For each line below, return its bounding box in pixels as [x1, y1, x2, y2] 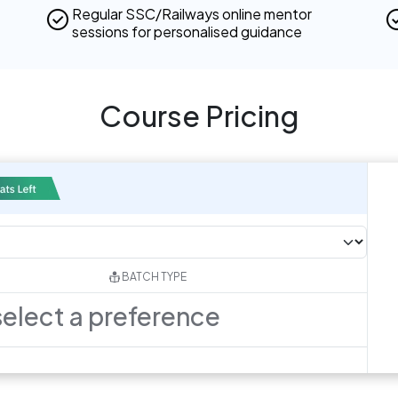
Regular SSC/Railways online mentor [71, 4, 312, 24]
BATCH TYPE [122, 270, 187, 284]
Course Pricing [99, 98, 298, 134]
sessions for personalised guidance [71, 22, 302, 42]
